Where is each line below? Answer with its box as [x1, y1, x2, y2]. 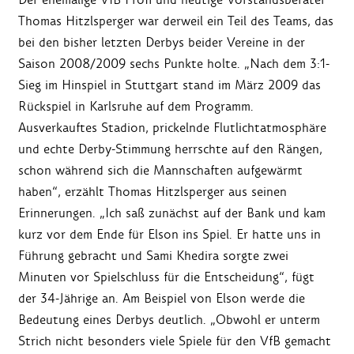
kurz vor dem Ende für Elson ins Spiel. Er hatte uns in [18, 226, 321, 243]
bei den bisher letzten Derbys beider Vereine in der [18, 34, 305, 51]
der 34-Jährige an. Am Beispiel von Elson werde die [18, 290, 305, 307]
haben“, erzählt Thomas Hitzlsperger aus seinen [18, 183, 287, 201]
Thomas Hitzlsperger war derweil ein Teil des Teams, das [18, 13, 333, 30]
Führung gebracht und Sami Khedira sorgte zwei [18, 247, 288, 265]
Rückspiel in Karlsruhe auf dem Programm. [18, 98, 254, 115]
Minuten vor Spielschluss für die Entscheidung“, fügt [18, 269, 314, 286]
